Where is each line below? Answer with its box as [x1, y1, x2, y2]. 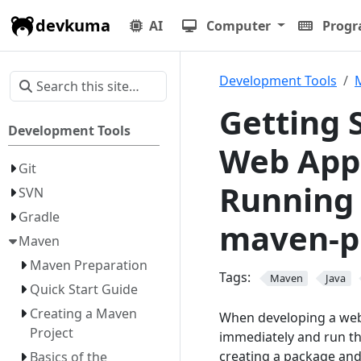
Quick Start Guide [29, 280, 138, 298]
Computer [206, 16, 271, 35]
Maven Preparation [29, 256, 147, 274]
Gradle [19, 208, 60, 226]
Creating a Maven [29, 305, 137, 322]
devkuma [35, 14, 110, 36]
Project [29, 324, 73, 342]
